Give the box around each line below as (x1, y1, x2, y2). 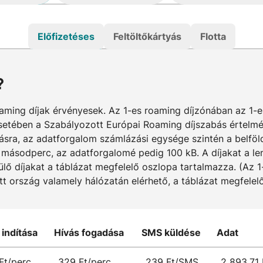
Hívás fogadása (54, 227, 124, 238)
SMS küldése (141, 227, 201, 238)
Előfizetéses (37, 31, 95, 42)
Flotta (200, 31, 226, 42)
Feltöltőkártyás (113, 31, 181, 42)
